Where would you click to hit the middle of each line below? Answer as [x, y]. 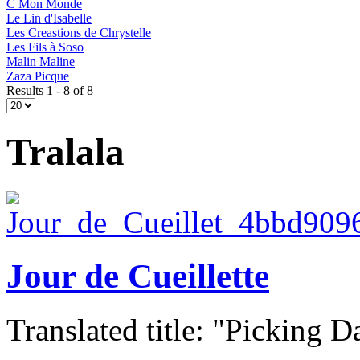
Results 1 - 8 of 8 [50, 90]
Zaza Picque [38, 76]
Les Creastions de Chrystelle [79, 32]
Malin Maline [41, 61]
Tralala [65, 152]
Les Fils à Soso [45, 47]
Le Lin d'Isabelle [49, 18]
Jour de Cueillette [138, 276]
